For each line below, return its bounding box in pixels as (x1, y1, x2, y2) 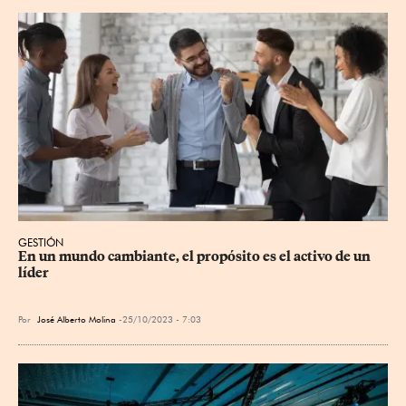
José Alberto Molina (37, 313, 116, 324)
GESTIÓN (18, 235, 63, 249)
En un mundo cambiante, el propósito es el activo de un (18, 247, 373, 265)
